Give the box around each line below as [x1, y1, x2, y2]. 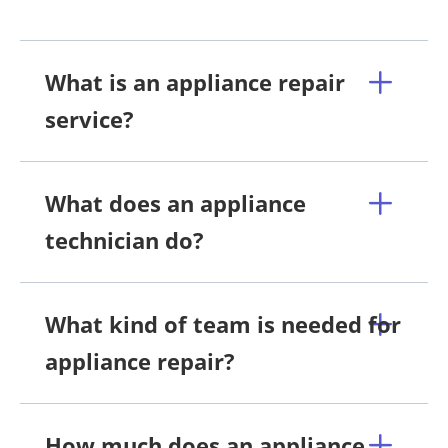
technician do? [45, 224, 204, 255]
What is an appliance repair [45, 66, 345, 97]
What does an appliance [45, 187, 306, 218]
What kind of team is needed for [45, 308, 401, 339]
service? [45, 103, 134, 134]
